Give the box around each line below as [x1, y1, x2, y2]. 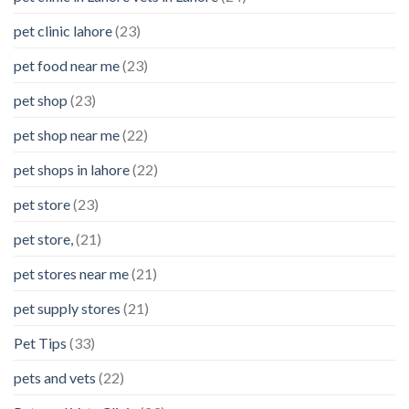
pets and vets [14, 368, 96, 386]
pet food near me [14, 56, 120, 74]
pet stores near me [14, 264, 129, 282]
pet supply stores [14, 299, 121, 317]
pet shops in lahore [14, 160, 130, 178]
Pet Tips [14, 333, 67, 351]
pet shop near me [14, 125, 120, 143]
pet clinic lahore [14, 21, 112, 39]
